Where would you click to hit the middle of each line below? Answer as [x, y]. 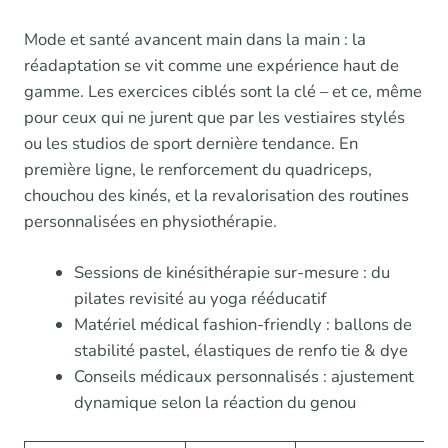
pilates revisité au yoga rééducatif [200, 298]
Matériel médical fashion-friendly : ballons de [242, 324]
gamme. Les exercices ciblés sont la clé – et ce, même [223, 91]
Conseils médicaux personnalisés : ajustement [243, 376]
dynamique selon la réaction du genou [214, 402]
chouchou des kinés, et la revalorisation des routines [216, 195]
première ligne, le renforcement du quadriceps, [198, 169]
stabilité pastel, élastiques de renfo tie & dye [240, 350]
